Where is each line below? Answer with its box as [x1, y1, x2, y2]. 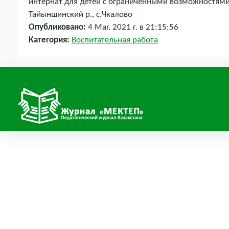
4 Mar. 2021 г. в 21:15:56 [86, 23, 178, 32]
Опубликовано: [29, 23, 86, 32]
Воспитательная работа [72, 36, 158, 44]
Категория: [29, 36, 70, 44]
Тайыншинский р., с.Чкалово [29, 10, 132, 19]
